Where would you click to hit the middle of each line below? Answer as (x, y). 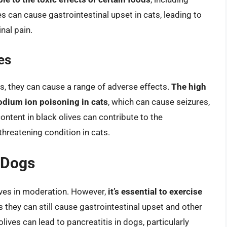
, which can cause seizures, (159, 102)
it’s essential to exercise (155, 192)
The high (189, 86)
